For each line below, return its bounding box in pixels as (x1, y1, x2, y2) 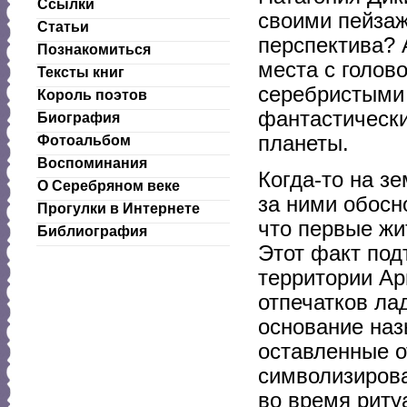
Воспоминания (37, 155, 147, 171)
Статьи (37, 19, 89, 35)
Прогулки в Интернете (37, 201, 200, 216)
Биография (37, 110, 120, 125)
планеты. (258, 131, 349, 155)
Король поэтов (37, 87, 147, 103)
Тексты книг (37, 65, 124, 80)
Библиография (37, 223, 147, 239)
